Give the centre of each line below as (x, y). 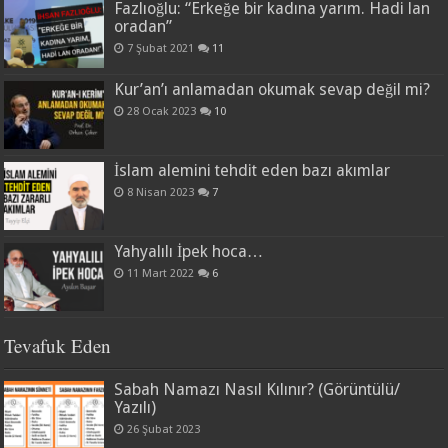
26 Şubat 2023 (164, 430)
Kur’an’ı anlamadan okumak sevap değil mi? (272, 89)
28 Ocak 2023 (162, 111)
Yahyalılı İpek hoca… (189, 252)
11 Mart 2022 (161, 274)
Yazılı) (135, 408)
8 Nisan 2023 (161, 193)
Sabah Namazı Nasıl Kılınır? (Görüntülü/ (257, 390)
